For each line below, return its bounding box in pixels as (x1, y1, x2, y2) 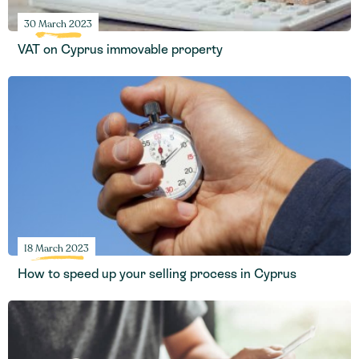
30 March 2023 (24, 18, 92, 30)
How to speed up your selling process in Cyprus (18, 266, 296, 281)
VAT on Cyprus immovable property (18, 42, 223, 57)
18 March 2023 (24, 242, 89, 255)
